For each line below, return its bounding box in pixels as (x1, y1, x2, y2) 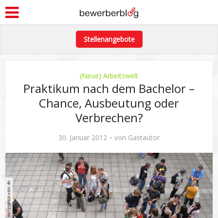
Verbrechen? (75, 109, 143, 126)
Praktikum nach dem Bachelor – (23, 80, 195, 96)
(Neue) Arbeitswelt (80, 71, 138, 80)
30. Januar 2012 (58, 133, 107, 142)
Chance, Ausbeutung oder (39, 95, 179, 111)
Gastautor (128, 133, 160, 142)
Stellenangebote (83, 35, 135, 44)
